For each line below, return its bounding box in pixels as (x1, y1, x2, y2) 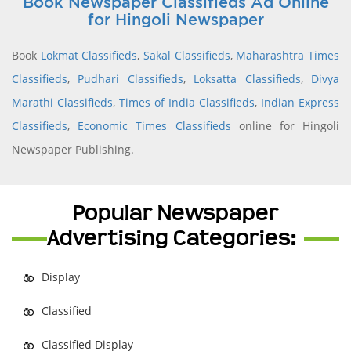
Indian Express (261, 95, 339, 110)
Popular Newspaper (72, 201, 279, 226)
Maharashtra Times (236, 48, 340, 63)
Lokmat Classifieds (40, 48, 138, 63)
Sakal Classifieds (143, 48, 230, 63)
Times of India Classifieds (119, 95, 255, 110)
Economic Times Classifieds (78, 118, 231, 133)
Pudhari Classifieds (78, 71, 183, 86)
